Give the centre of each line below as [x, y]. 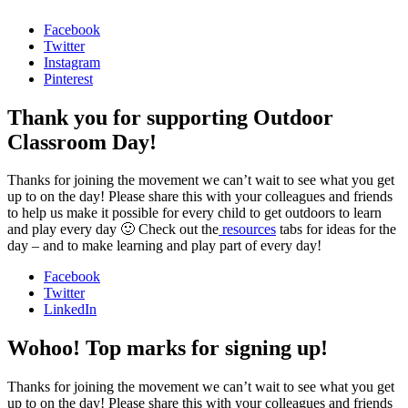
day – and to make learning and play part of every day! [164, 246]
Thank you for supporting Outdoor [170, 117]
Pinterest [68, 78]
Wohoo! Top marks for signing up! [168, 348]
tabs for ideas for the [336, 229]
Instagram [72, 62]
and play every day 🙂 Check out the [113, 229]
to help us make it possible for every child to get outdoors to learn [194, 213]
